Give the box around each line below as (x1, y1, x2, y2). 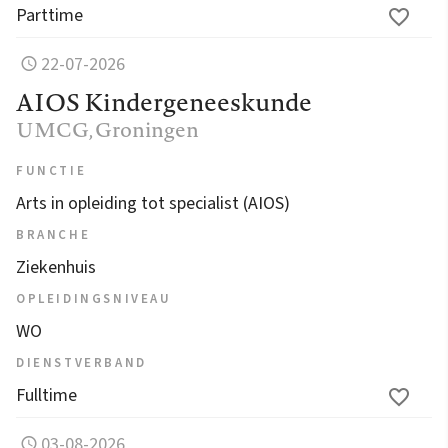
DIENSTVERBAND (16, 353, 147, 372)
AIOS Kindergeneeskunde (16, 84, 312, 119)
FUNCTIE (16, 161, 87, 180)
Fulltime (16, 382, 77, 408)
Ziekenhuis (16, 254, 96, 280)
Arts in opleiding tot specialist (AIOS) (16, 190, 290, 216)
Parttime (16, 2, 83, 28)
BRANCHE (16, 225, 91, 244)
